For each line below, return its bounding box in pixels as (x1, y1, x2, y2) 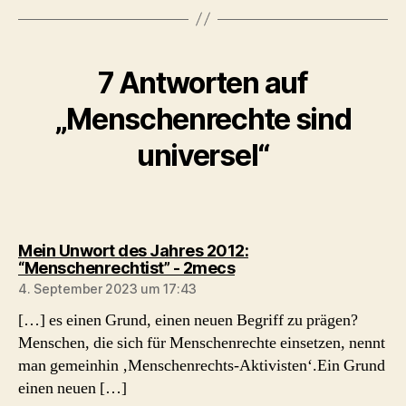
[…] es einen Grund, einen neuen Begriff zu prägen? (18, 309, 358, 331)
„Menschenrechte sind (54, 101, 352, 137)
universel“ (137, 137, 269, 173)
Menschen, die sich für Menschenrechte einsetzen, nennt (18, 332, 385, 353)
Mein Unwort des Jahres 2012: (18, 240, 248, 260)
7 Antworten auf (98, 64, 308, 101)
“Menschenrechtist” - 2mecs (18, 257, 235, 277)
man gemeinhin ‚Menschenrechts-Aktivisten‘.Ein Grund (18, 354, 385, 376)
